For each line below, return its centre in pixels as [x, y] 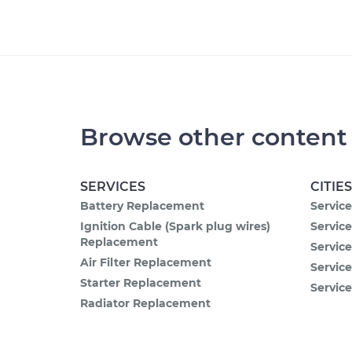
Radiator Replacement [145, 303]
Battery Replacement [142, 206]
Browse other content [214, 137]
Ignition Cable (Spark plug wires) [175, 226]
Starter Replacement [141, 283]
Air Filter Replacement [146, 262]
